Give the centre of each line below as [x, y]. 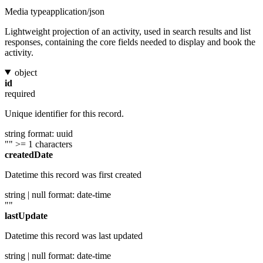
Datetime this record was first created [73, 174]
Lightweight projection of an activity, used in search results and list [128, 31]
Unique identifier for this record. [64, 113]
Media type [26, 11]
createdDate [29, 154]
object [26, 72]
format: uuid [50, 133]
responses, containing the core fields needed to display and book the [130, 42]
